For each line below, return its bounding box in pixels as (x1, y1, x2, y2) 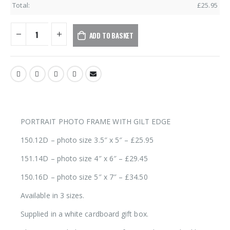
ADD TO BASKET (89, 30, 134, 41)
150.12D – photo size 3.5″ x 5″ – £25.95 (21, 135, 154, 145)
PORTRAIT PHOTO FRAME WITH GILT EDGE (21, 116, 171, 126)
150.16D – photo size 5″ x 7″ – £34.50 (21, 171, 148, 182)
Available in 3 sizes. (21, 190, 85, 200)
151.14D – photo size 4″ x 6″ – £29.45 (21, 153, 148, 163)
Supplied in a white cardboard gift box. (21, 208, 148, 219)
